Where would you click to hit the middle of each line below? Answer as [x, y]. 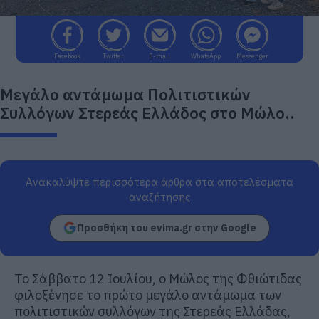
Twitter [113, 56]
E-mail [159, 56]
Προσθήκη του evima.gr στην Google [167, 228]
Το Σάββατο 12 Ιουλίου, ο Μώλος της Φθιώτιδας [158, 278]
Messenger [252, 56]
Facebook [67, 56]
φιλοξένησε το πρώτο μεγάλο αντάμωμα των [148, 295]
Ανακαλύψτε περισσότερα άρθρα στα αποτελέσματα [159, 182]
